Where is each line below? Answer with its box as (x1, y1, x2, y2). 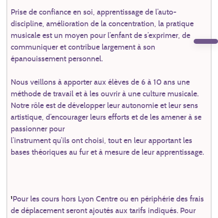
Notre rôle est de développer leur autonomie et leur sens (11, 101, 198, 110)
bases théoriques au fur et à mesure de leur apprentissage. (11, 147, 204, 157)
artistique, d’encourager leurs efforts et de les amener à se (11, 112, 201, 122)
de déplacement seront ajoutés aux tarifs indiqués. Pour (11, 206, 196, 215)
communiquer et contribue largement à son (11, 42, 155, 52)
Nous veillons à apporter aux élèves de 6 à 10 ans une (11, 77, 190, 87)
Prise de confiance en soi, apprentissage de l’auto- (11, 7, 177, 17)
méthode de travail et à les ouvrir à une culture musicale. (11, 89, 199, 98)
